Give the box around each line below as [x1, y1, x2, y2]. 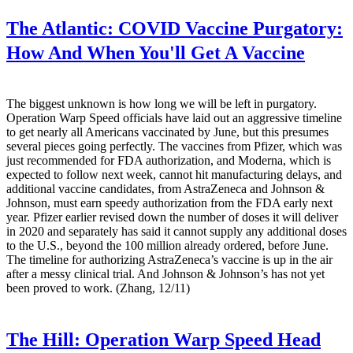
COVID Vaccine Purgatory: [113, 18, 343, 39]
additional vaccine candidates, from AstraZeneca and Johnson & [6, 182, 325, 196]
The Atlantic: [6, 18, 113, 39]
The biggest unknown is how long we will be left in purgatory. [6, 97, 317, 111]
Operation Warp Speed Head [80, 329, 321, 350]
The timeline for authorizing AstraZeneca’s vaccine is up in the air [6, 253, 333, 267]
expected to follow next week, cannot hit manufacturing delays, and [6, 168, 342, 182]
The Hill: [6, 329, 80, 350]
